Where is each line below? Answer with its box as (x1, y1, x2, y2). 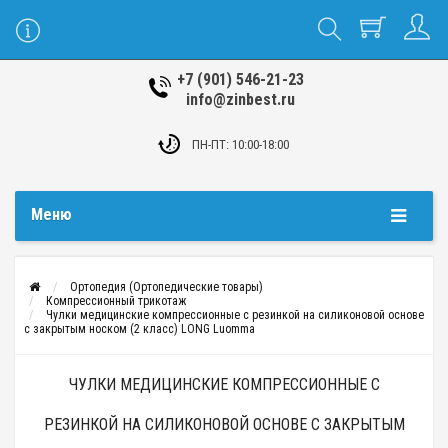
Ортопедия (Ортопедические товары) (70, 280, 263, 294)
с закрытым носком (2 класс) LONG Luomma (24, 322, 255, 336)
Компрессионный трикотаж (46, 294, 186, 308)
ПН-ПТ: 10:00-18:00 (192, 137, 289, 152)
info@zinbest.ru (186, 90, 295, 109)
